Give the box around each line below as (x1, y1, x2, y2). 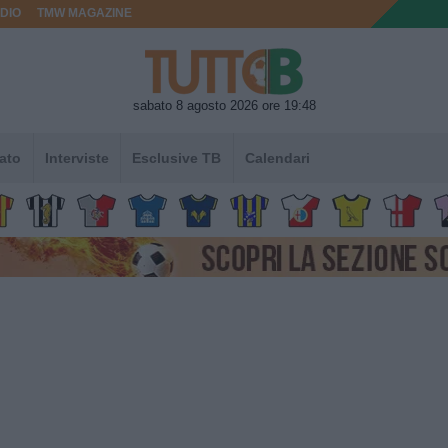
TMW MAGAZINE (37, 7, 133, 19)
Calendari (244, 149, 310, 166)
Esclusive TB (132, 149, 222, 166)
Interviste (44, 149, 109, 166)
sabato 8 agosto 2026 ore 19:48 (132, 97, 316, 113)
